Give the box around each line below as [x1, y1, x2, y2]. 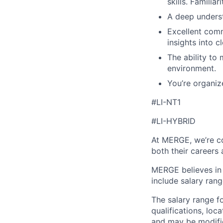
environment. [167, 63, 216, 73]
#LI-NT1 [151, 97, 181, 107]
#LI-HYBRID [151, 116, 196, 126]
